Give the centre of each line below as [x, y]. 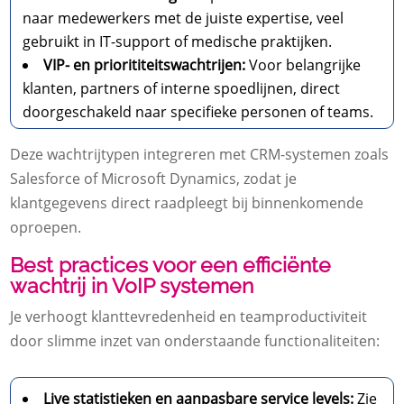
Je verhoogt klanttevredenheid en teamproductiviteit [189, 317]
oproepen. [46, 228]
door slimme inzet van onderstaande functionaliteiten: [195, 341]
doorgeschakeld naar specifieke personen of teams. [198, 112]
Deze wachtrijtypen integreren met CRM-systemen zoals [200, 155]
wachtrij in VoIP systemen [132, 286]
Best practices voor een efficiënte [171, 265]
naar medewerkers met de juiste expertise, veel [184, 18]
